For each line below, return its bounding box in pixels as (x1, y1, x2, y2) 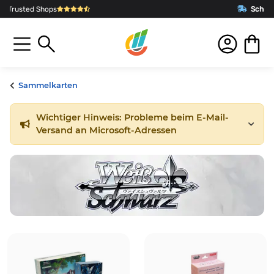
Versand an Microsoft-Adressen (36, 125, 177, 136)
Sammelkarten (18, 80, 78, 90)
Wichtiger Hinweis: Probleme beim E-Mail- (36, 112, 229, 124)
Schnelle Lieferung (155, 4, 221, 13)
